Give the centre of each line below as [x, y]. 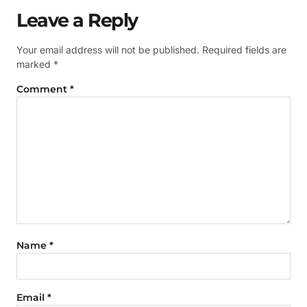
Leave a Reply [77, 20]
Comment [43, 89]
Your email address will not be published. [108, 49]
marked [35, 64]
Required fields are [244, 49]
